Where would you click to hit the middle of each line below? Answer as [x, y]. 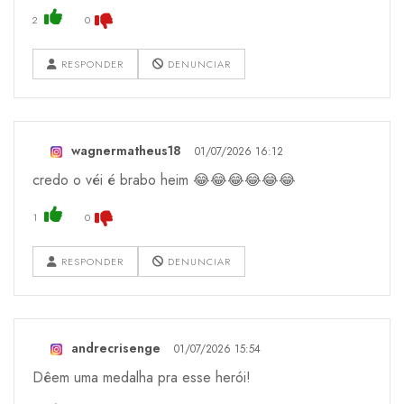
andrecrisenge [116, 349]
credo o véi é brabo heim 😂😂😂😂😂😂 [164, 180]
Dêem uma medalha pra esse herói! [142, 378]
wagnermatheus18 [126, 151]
